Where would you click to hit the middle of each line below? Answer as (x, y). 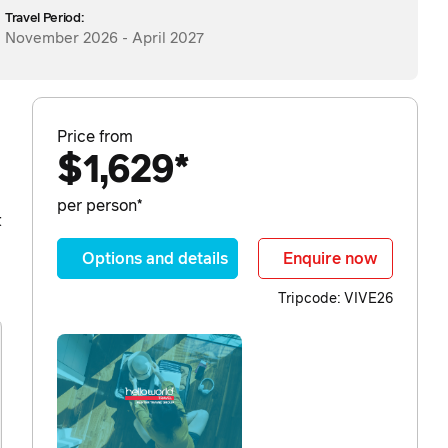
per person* (99, 206)
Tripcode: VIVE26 (335, 299)
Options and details (155, 259)
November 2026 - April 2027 (104, 39)
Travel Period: (44, 19)
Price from (95, 137)
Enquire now (330, 259)
